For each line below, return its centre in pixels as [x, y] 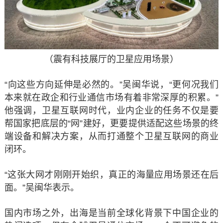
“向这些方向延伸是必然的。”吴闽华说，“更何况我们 [111, 85]
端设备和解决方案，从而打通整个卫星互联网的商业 [111, 137]
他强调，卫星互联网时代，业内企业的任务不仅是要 [111, 111]
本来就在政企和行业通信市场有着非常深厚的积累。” [111, 98]
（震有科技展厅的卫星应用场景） [111, 59]
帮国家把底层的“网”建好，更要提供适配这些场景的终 [111, 124]
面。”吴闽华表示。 [42, 188]
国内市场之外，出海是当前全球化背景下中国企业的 [111, 213]
